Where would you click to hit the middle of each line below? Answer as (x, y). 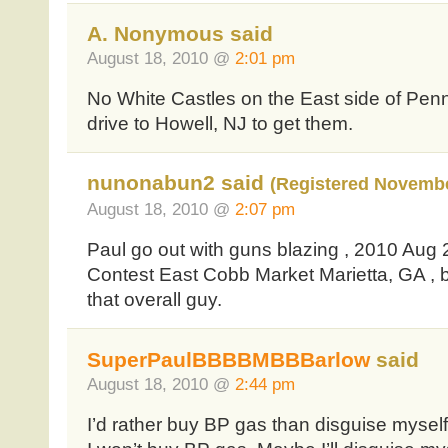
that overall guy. (154, 300)
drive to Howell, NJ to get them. (219, 123)
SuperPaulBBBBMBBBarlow (228, 359)
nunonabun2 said (178, 183)
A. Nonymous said (179, 33)
